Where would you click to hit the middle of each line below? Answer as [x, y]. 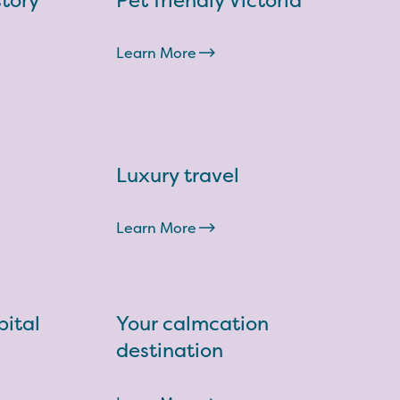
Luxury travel [178, 175]
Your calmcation [192, 323]
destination [170, 350]
